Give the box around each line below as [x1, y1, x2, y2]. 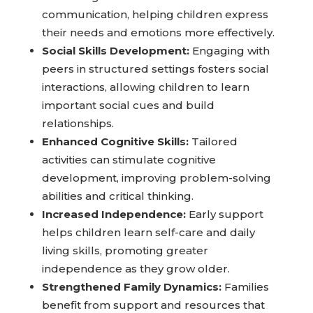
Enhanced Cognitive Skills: [41, 135, 189, 149]
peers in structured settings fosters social [41, 62, 269, 76]
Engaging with [189, 44, 270, 58]
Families [221, 280, 269, 294]
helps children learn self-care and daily [41, 226, 255, 240]
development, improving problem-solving [41, 171, 271, 185]
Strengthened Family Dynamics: [41, 280, 221, 294]
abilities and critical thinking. [41, 189, 194, 203]
